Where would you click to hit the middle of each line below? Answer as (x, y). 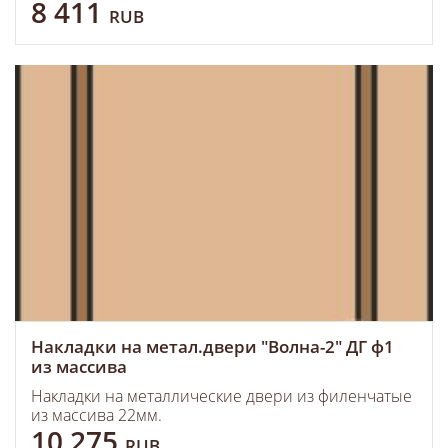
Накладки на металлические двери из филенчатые (221, 396)
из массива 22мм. (96, 415)
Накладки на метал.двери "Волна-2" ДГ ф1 (212, 346)
